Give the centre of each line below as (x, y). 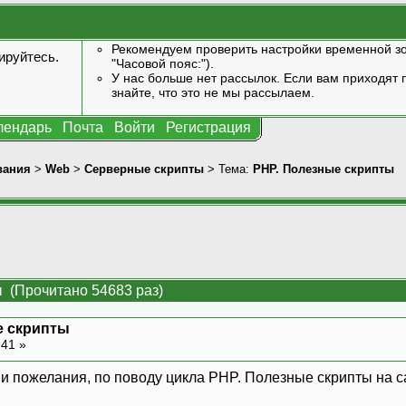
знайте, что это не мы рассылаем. (213, 92)
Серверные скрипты (144, 169)
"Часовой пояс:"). (162, 63)
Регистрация (208, 127)
